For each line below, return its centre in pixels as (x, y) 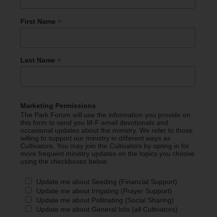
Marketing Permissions (58, 106)
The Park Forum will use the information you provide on (105, 115)
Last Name (39, 60)
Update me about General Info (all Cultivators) (107, 209)
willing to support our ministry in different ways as (95, 138)
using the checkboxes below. (64, 162)
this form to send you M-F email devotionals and (94, 123)
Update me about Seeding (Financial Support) (107, 182)
